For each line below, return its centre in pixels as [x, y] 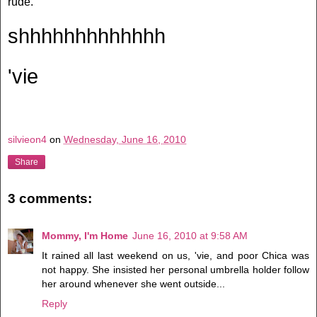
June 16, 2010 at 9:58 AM [190, 235]
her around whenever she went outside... [133, 283]
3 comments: [50, 199]
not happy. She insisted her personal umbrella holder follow [175, 269]
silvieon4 [27, 139]
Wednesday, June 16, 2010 [125, 139]
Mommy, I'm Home [85, 235]
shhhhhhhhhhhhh [87, 36]
